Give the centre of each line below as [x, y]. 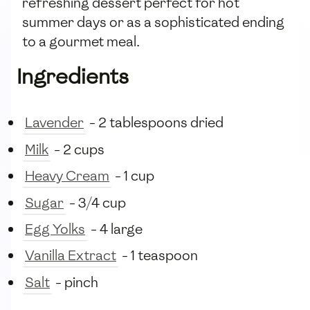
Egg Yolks [55, 229]
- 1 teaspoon [158, 256]
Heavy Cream [67, 176]
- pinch [75, 282]
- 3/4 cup [96, 202]
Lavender [54, 123]
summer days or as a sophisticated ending [153, 22]
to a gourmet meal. [81, 42]
